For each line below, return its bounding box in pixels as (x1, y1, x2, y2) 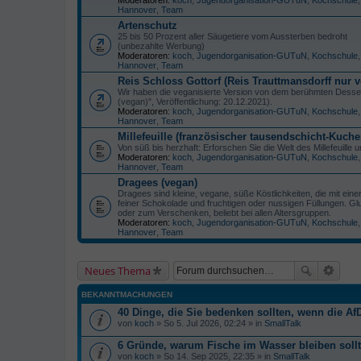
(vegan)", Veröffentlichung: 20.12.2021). (118, 96, 272, 106)
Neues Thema (85, 263, 151, 278)
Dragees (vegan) (118, 176, 197, 189)
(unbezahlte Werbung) (118, 40, 205, 51)
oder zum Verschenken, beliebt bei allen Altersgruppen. (118, 207, 331, 218)
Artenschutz (118, 19, 177, 31)
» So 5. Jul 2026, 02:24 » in (154, 317, 264, 328)
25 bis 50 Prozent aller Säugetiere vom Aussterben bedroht (118, 31, 347, 41)
